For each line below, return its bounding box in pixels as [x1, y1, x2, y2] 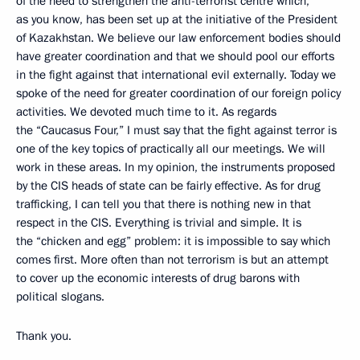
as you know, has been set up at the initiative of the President [16, 11, 337, 27]
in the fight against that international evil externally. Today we [16, 67, 336, 83]
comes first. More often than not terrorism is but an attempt [16, 252, 329, 268]
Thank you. [16, 328, 72, 344]
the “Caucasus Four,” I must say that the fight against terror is [16, 122, 337, 138]
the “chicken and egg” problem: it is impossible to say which [16, 233, 330, 249]
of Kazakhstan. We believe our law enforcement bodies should [16, 30, 341, 46]
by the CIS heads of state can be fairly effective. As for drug [16, 178, 321, 194]
